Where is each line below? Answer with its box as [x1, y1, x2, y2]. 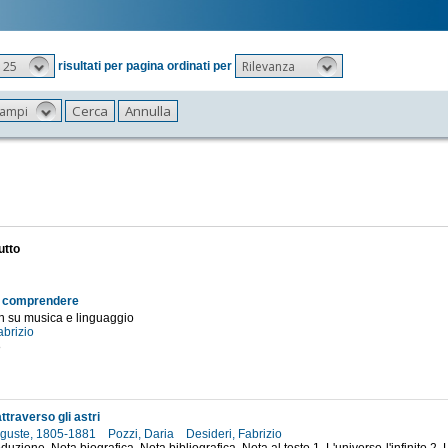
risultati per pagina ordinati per [57, 58, 232, 73]
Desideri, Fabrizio [185, 427, 285, 442]
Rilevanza [241, 57, 295, 75]
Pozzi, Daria [107, 427, 177, 442]
